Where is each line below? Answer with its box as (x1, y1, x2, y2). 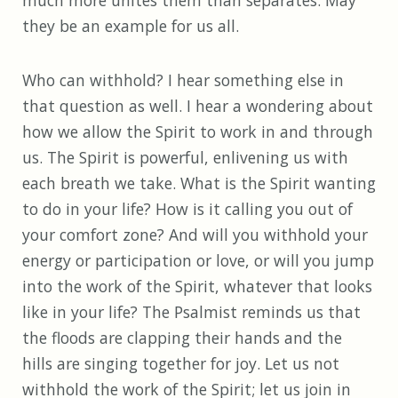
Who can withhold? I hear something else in (22, 69, 344, 92)
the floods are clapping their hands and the (22, 327, 342, 349)
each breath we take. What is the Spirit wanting (22, 172, 376, 195)
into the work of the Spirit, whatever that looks (22, 275, 372, 298)
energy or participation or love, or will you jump (22, 250, 374, 272)
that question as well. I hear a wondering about (22, 95, 373, 117)
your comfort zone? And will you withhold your (22, 224, 368, 246)
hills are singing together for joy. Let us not (22, 353, 339, 375)
